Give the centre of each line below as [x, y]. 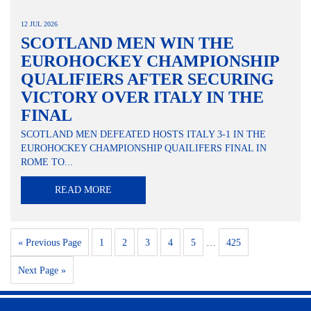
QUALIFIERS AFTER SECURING [148, 79]
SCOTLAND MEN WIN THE [127, 43]
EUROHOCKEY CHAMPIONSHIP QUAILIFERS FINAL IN [144, 148]
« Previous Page [50, 242]
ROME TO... [47, 162]
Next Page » [42, 270]
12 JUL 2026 [39, 24]
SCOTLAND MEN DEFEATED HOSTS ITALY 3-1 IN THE [143, 134]
